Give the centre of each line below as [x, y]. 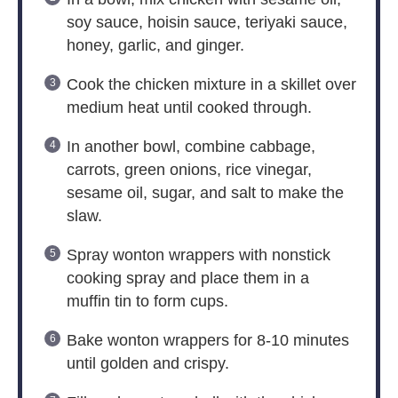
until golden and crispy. [147, 363]
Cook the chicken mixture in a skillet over [211, 84]
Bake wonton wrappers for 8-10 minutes [207, 340]
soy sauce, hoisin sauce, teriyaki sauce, [207, 22]
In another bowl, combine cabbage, [191, 146]
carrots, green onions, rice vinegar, [189, 169]
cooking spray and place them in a [187, 278]
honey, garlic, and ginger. [155, 45]
